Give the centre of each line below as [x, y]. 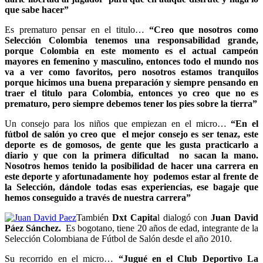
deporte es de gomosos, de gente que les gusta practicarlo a [131, 144]
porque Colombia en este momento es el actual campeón [131, 50]
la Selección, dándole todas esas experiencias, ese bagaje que [131, 187]
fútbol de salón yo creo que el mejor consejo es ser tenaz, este [131, 134]
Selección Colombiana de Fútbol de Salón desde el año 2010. [118, 238]
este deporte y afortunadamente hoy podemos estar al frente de [131, 176]
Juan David [233, 217]
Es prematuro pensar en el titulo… [77, 29]
